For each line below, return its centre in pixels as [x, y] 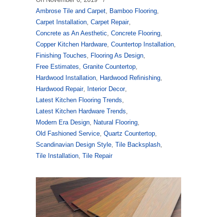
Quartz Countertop [129, 133]
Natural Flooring [116, 122]
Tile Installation [57, 156]
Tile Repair [97, 156]
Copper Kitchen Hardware [71, 44]
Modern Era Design [63, 122]
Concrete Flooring [136, 33]
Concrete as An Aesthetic [71, 33]
